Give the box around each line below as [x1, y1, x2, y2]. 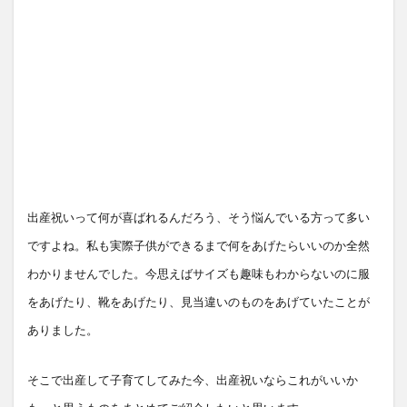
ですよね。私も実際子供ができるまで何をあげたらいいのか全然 [27, 239, 370, 253]
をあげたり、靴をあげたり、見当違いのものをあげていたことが [27, 295, 370, 309]
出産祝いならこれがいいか [216, 373, 358, 387]
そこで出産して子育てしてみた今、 [27, 373, 216, 387]
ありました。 [27, 323, 98, 337]
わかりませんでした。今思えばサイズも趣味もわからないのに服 [27, 267, 370, 281]
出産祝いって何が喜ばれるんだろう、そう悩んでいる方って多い [27, 211, 370, 224]
